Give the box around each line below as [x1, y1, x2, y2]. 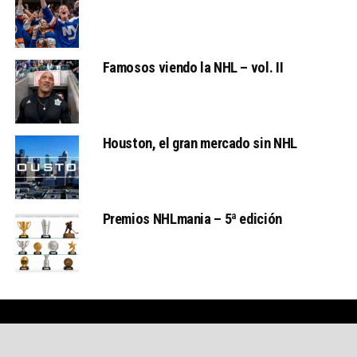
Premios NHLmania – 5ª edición [102, 210, 282, 228]
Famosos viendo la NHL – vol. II [102, 59, 284, 76]
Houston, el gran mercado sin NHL [102, 135, 297, 152]
